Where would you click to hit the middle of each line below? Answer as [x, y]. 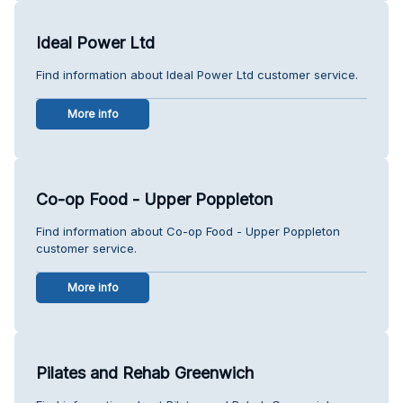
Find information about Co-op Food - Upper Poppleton [188, 231]
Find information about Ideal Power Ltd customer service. [197, 74]
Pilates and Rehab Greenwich [145, 372]
